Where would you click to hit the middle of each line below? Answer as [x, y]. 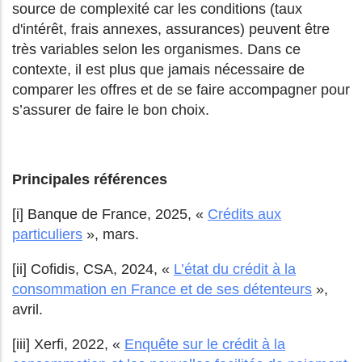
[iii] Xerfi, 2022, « [68, 345]
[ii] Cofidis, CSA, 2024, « [93, 269]
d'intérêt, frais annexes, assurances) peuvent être [171, 29]
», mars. [111, 235]
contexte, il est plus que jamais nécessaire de [158, 70]
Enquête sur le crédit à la [205, 345]
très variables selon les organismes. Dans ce [156, 50]
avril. [27, 310]
